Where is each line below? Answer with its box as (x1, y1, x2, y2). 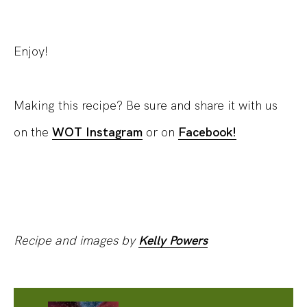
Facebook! (178, 123, 236, 140)
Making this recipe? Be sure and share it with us (14, 97, 278, 113)
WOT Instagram (52, 123, 143, 140)
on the (14, 123, 52, 140)
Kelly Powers (138, 232, 208, 248)
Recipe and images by (14, 232, 138, 248)
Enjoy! (14, 42, 48, 59)
